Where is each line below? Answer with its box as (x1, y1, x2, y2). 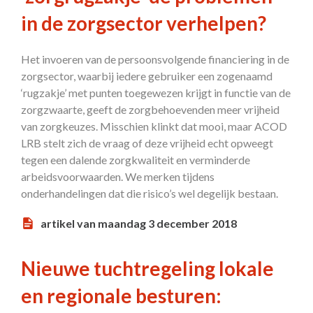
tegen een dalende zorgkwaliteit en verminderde (21, 153, 250, 166)
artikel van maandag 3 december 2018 (41, 217, 237, 230)
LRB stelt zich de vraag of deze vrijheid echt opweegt (21, 136, 273, 150)
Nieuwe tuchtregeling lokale (21, 256, 274, 280)
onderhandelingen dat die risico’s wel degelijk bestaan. (21, 187, 278, 200)
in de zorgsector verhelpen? (21, 11, 266, 35)
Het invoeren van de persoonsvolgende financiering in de (21, 52, 289, 66)
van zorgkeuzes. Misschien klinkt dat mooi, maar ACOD (21, 119, 287, 133)
